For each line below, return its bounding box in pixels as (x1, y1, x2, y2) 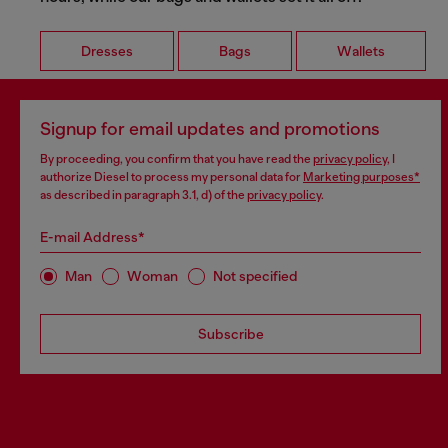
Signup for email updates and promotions (40, 118, 380, 139)
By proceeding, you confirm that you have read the (40, 151, 313, 166)
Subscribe (197, 325, 264, 342)
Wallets (337, 42, 385, 59)
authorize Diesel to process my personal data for (40, 169, 303, 184)
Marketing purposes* (303, 169, 420, 184)
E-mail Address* (40, 228, 145, 245)
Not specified (213, 268, 298, 285)
